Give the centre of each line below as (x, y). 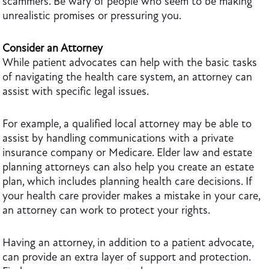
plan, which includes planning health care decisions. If (127, 181)
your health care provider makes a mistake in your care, (131, 196)
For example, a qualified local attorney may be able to (127, 124)
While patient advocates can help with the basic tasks (130, 62)
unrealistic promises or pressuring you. (93, 16)
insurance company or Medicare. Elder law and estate (127, 153)
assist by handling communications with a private (118, 138)
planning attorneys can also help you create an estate (128, 167)
